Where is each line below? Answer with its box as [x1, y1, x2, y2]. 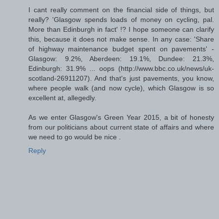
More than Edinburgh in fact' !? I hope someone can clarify [28, 25, 214, 34]
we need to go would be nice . [28, 133, 121, 141]
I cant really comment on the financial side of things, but [28, 6, 214, 14]
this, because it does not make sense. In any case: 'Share [28, 35, 214, 44]
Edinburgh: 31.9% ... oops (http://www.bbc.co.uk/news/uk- [28, 65, 214, 73]
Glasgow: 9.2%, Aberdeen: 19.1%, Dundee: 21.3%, [28, 55, 214, 63]
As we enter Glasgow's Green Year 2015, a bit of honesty [28, 113, 214, 122]
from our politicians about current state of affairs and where [28, 123, 214, 131]
